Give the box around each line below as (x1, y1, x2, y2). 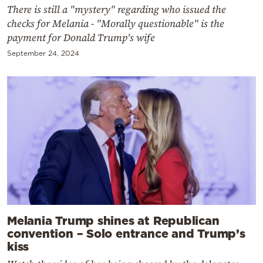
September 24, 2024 (7, 49, 79, 57)
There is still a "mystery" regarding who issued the (7, 2, 226, 16)
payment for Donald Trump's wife (7, 30, 155, 45)
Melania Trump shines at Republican (7, 214, 220, 227)
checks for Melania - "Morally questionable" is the (7, 16, 224, 31)
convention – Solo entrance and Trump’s (7, 227, 245, 240)
